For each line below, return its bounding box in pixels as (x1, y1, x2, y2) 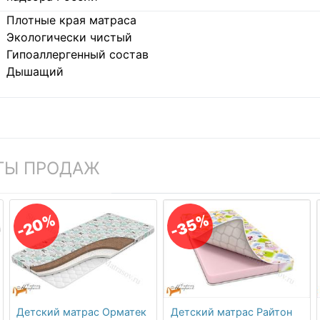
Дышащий (6, 64, 64, 79)
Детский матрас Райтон (170, 306, 292, 319)
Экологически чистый (6, 29, 132, 44)
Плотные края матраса (6, 12, 136, 27)
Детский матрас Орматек (16, 306, 147, 319)
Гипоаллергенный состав (6, 46, 149, 61)
